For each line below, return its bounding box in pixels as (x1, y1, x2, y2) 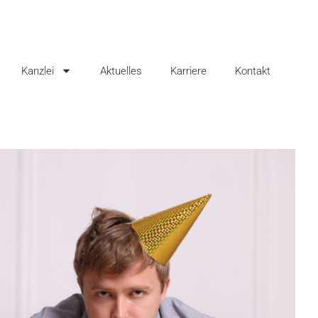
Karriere (170, 64, 207, 77)
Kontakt (234, 64, 270, 77)
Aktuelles (99, 64, 142, 77)
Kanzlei (21, 64, 54, 77)
